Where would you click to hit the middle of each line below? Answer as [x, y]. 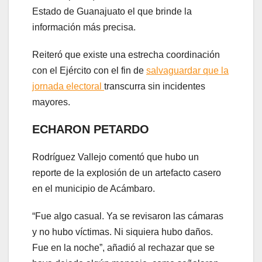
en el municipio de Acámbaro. [94, 188]
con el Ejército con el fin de [89, 70]
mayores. [51, 102]
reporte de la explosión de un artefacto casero [127, 173]
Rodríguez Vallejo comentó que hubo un [116, 157]
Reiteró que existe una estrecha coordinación [126, 54]
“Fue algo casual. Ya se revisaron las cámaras [128, 216]
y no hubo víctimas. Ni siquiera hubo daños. [123, 232]
